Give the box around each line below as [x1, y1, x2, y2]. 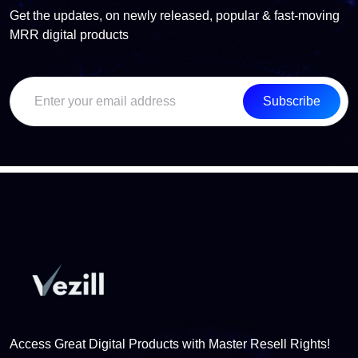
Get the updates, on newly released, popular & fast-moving [10, 9, 340, 22]
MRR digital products [10, 28, 129, 42]
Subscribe [263, 94, 320, 108]
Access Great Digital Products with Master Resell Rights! [10, 337, 330, 352]
